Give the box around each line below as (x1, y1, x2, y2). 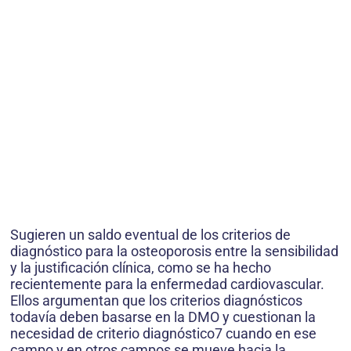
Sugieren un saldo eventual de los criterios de (10, 226, 291, 244)
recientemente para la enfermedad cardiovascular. (10, 276, 324, 293)
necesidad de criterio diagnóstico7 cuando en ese (10, 325, 317, 342)
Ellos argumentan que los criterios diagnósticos (10, 292, 302, 309)
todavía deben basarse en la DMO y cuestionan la (10, 309, 316, 326)
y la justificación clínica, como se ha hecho (10, 259, 271, 277)
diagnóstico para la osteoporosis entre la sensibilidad (10, 243, 338, 260)
